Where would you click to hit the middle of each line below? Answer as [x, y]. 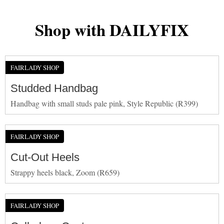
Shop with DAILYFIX [112, 29]
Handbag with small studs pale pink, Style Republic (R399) [104, 103]
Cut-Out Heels [45, 157]
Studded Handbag [54, 88]
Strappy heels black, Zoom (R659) [65, 172]
